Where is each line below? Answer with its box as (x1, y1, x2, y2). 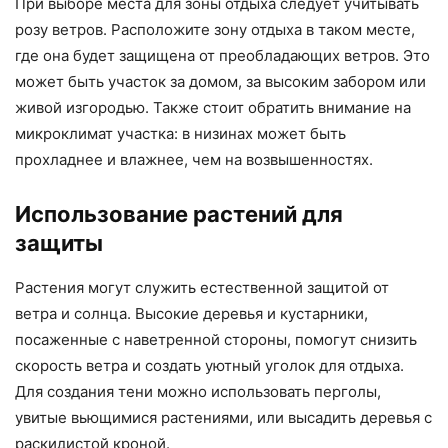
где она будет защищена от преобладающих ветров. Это (15, 46, 430, 66)
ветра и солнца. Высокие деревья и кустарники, (15, 304, 368, 324)
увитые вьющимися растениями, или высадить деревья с (15, 408, 432, 428)
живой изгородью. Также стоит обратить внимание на (15, 98, 411, 118)
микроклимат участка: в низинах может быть (15, 124, 346, 144)
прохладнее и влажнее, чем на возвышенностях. (15, 150, 373, 170)
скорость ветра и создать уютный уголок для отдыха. (15, 356, 404, 376)
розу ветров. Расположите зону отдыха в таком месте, (15, 20, 415, 40)
